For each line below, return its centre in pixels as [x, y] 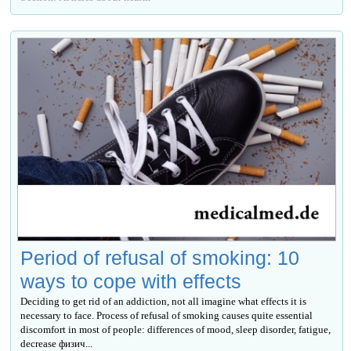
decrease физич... [57, 343]
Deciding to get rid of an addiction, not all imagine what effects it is [164, 301]
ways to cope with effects [131, 281]
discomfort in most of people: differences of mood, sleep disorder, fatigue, [176, 329]
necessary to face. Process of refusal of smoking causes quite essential [167, 315]
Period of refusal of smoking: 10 [160, 257]
